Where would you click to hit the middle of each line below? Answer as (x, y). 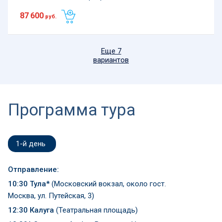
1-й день (31, 144)
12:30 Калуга (32, 210)
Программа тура (72, 110)
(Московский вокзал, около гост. (109, 184)
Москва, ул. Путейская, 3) (51, 196)
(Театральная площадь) (97, 210)
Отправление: (33, 169)
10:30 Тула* (30, 184)
